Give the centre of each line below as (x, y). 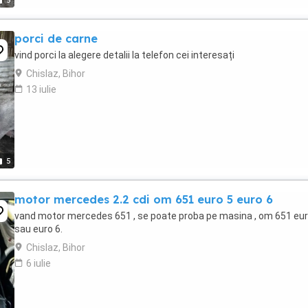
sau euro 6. (38, 229)
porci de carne (56, 38)
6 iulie (38, 263)
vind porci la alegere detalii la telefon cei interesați (124, 55)
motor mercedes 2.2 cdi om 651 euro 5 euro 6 (144, 199)
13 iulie (41, 89)
